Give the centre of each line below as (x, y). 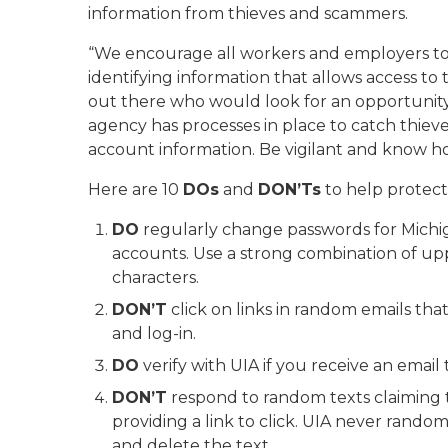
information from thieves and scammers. (248, 13)
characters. (155, 277)
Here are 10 (135, 189)
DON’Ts (289, 189)
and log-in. (154, 333)
